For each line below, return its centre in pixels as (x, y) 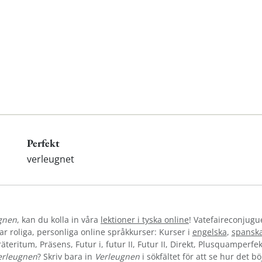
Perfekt (43, 143)
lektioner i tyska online (145, 219)
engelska (209, 232)
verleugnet (51, 159)
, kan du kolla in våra (59, 219)
